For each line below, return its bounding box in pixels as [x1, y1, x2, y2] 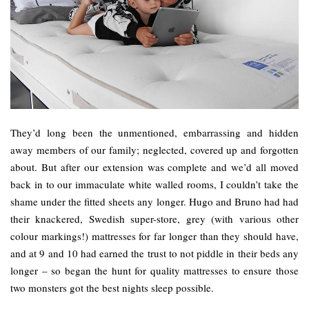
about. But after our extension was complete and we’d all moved [10, 159, 299, 174]
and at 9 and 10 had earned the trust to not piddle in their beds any [10, 246, 299, 260]
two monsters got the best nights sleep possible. [10, 280, 214, 295]
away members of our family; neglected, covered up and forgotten [10, 142, 299, 157]
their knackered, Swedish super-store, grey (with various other [10, 211, 299, 226]
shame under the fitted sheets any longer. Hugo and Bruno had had [10, 194, 299, 208]
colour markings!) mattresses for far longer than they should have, [10, 228, 299, 243]
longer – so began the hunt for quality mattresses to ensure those [10, 263, 299, 277]
